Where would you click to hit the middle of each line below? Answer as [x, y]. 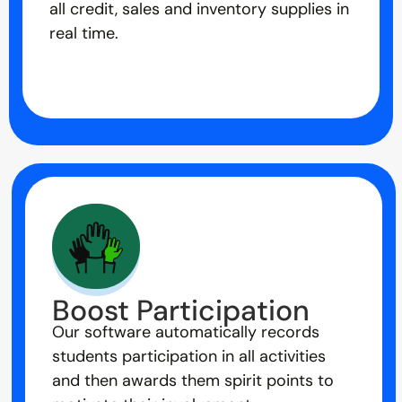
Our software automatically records [185, 332]
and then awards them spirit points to [192, 381]
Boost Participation [180, 311]
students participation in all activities [188, 357]
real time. [84, 34]
